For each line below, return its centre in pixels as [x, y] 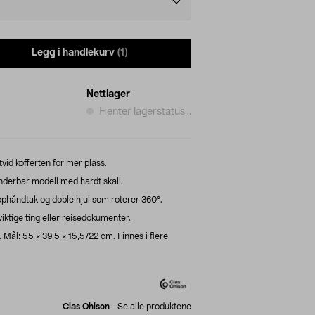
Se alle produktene [154, 306]
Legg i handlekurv [73, 53]
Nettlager [108, 94]
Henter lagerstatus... [145, 111]
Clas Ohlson [86, 306]
